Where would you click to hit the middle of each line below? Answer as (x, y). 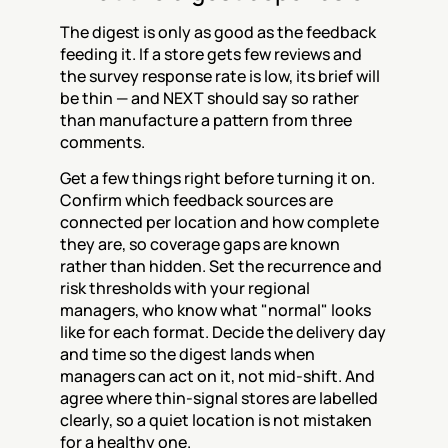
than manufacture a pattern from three (206, 120)
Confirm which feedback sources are (196, 200)
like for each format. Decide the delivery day (223, 332)
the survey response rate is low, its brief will (220, 76)
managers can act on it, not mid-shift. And (217, 376)
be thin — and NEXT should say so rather (209, 98)
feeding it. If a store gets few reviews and (211, 54)
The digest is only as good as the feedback (218, 32)
